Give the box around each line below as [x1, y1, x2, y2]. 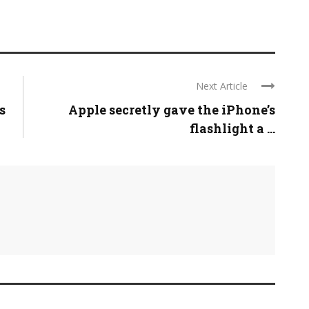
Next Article [196, 79, 248, 93]
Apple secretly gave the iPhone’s [68, 101, 275, 119]
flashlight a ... [190, 120, 275, 137]
